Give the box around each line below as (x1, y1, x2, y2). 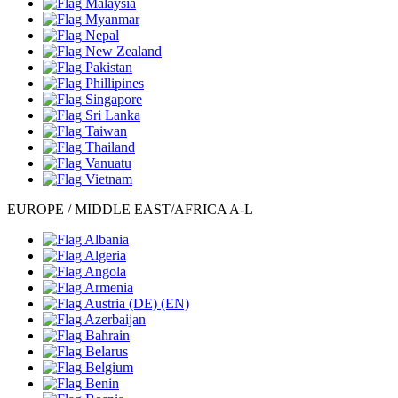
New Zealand (85, 44, 162, 59)
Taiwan (85, 123, 127, 139)
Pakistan (85, 60, 132, 75)
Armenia (84, 280, 133, 295)
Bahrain (85, 328, 130, 343)
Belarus (85, 344, 128, 359)
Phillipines (85, 76, 144, 91)
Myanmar (85, 12, 139, 27)
